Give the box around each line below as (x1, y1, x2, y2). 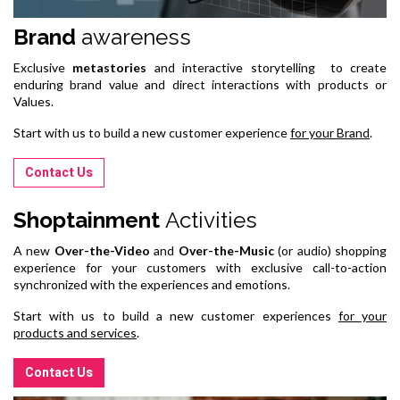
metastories (72, 59, 154, 75)
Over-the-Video (54, 243, 150, 259)
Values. (13, 93, 54, 109)
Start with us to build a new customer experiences (13, 308, 338, 324)
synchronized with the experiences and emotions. (13, 277, 290, 293)
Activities (165, 207, 257, 234)
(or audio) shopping (273, 243, 387, 259)
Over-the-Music (178, 243, 274, 259)
